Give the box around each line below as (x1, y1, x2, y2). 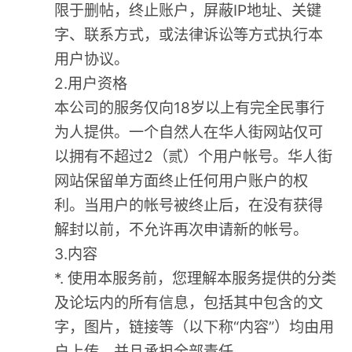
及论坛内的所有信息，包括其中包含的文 (54, 293, 324, 313)
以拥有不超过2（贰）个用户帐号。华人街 (54, 147, 333, 167)
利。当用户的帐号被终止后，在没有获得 (54, 196, 324, 215)
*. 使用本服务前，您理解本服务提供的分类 (54, 269, 337, 288)
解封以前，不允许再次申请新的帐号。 (54, 220, 309, 240)
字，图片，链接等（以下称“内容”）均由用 (54, 317, 335, 337)
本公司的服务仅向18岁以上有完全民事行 (54, 98, 325, 118)
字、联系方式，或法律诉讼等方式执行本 (54, 25, 324, 45)
